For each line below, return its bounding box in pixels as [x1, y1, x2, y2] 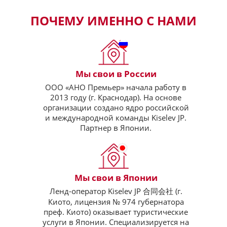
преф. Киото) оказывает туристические [44, 207, 188, 217]
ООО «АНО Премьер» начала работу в [45, 82, 187, 93]
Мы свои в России [75, 68, 157, 80]
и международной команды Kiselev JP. [45, 112, 187, 123]
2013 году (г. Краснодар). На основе [50, 92, 182, 103]
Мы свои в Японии [74, 172, 158, 184]
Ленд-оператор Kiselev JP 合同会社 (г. [49, 186, 182, 197]
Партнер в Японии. [80, 123, 152, 133]
